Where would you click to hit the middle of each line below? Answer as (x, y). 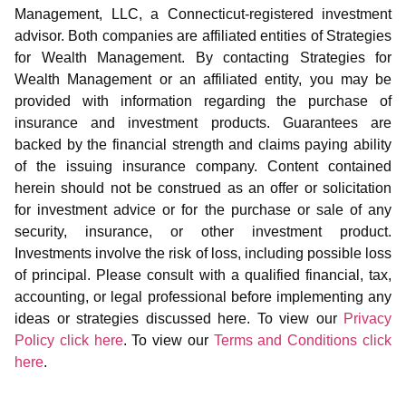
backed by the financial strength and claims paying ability (203, 145)
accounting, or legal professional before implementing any (203, 297)
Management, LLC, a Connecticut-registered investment (203, 14)
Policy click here (69, 341)
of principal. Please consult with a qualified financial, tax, (203, 275)
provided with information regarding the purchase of (203, 101)
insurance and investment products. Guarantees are (203, 123)
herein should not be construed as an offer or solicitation (203, 188)
